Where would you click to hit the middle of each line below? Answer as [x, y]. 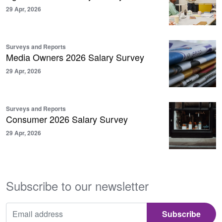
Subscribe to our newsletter [77, 185]
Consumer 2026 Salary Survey [67, 119]
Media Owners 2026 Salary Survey [75, 57]
